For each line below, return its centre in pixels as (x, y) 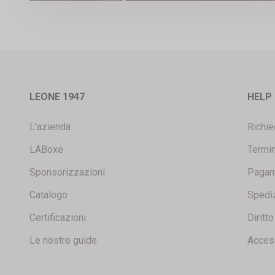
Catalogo (48, 195)
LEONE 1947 (57, 96)
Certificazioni (58, 217)
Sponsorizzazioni (67, 172)
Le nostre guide (63, 240)
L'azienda (50, 126)
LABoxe (46, 149)
